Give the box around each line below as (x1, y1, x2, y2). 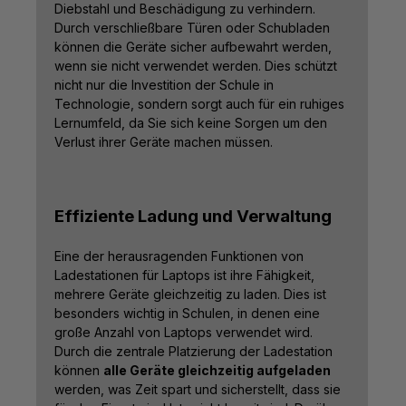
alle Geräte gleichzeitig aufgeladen (103, 362, 331, 379)
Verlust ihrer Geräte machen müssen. (54, 134, 273, 150)
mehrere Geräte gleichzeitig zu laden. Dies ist (54, 286, 326, 303)
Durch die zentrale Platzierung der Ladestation (54, 343, 333, 360)
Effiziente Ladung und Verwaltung (54, 206, 332, 227)
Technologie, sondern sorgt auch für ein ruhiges (54, 96, 344, 112)
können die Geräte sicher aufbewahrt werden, (54, 39, 332, 55)
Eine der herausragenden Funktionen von (54, 248, 304, 265)
